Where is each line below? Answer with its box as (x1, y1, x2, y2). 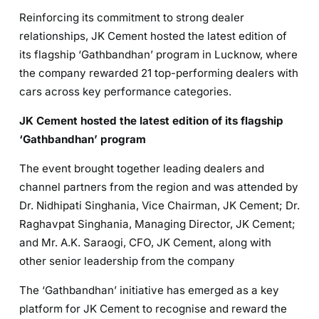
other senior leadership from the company (19, 253, 235, 268)
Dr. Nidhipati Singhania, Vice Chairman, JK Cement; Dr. (19, 198, 300, 212)
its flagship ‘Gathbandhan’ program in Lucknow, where (19, 47, 298, 61)
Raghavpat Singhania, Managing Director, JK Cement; (19, 216, 296, 231)
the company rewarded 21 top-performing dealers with (19, 66, 298, 80)
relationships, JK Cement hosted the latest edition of (19, 28, 287, 43)
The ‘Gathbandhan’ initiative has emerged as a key (19, 283, 279, 297)
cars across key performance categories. (19, 84, 231, 98)
